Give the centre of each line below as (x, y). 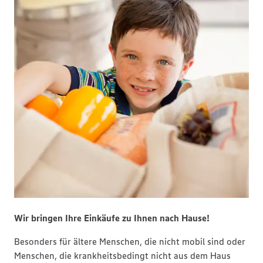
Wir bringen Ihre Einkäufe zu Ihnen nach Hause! (112, 218)
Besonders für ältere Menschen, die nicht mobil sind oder (130, 241)
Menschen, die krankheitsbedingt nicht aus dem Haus (122, 255)
